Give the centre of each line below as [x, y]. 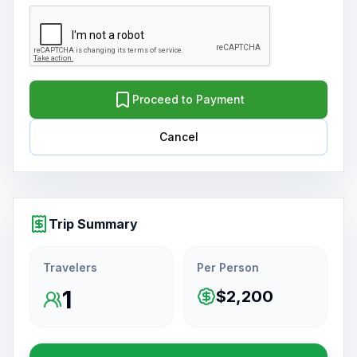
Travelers [70, 267]
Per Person [228, 267]
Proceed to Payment [188, 99]
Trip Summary [93, 224]
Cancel [178, 137]
